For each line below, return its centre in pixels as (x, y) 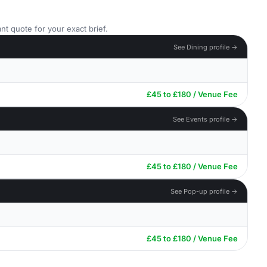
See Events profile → (205, 119)
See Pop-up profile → (204, 191)
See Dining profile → (206, 47)
